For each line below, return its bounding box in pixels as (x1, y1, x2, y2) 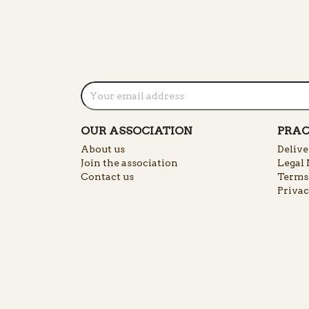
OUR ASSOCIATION (81, 124, 192, 138)
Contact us (81, 171, 134, 183)
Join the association (81, 157, 178, 169)
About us (81, 143, 125, 155)
